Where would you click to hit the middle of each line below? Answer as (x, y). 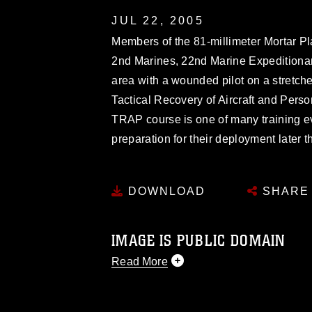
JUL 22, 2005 (158, 20)
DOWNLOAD (165, 191)
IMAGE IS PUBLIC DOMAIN (198, 241)
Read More (140, 262)
